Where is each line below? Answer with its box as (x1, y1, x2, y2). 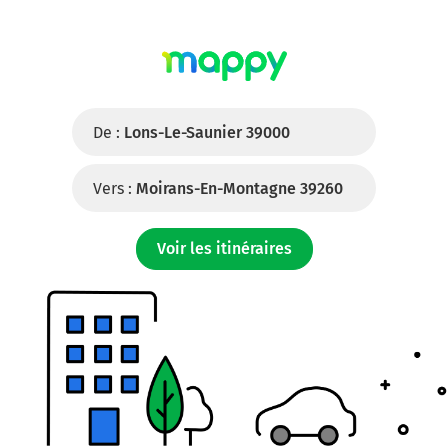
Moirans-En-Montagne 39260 (136, 179, 343, 198)
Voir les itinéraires (156, 239, 292, 258)
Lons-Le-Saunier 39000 (124, 123, 290, 142)
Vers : (93, 179, 132, 198)
